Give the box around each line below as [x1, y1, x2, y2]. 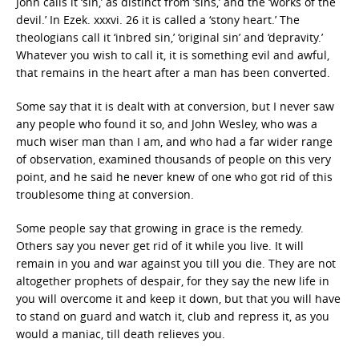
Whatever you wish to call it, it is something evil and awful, [16, 46, 329, 63]
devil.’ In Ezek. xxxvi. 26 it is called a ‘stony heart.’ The [16, 11, 300, 27]
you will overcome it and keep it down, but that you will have [16, 290, 341, 306]
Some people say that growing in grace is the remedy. [16, 220, 304, 236]
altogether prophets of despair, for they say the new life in [16, 272, 329, 288]
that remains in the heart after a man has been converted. [16, 64, 330, 80]
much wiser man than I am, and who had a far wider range [16, 133, 333, 149]
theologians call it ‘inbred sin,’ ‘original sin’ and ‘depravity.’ [16, 29, 323, 45]
